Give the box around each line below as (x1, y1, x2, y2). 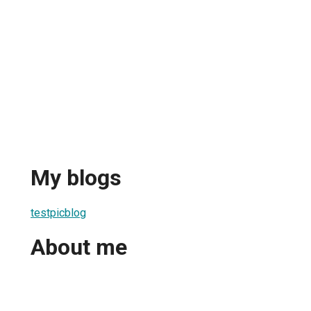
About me (31, 234, 127, 261)
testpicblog (31, 205, 86, 219)
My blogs (31, 165, 121, 192)
